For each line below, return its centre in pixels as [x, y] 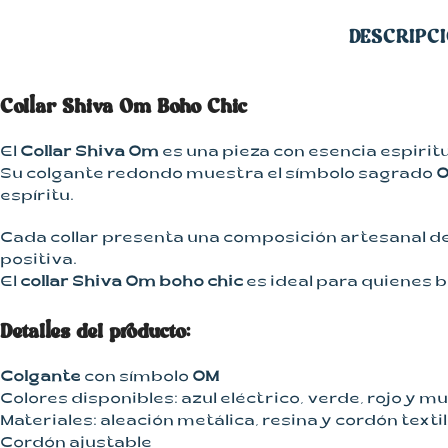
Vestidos [106, 75]
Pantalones [116, 41]
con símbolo [136, 378]
